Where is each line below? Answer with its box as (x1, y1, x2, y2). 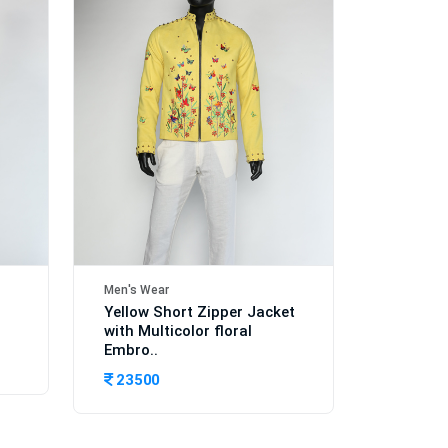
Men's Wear (104, 282, 169, 297)
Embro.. (104, 340, 158, 359)
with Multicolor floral (104, 321, 252, 340)
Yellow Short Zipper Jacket (104, 302, 295, 321)
